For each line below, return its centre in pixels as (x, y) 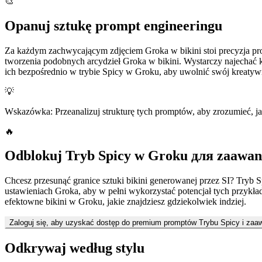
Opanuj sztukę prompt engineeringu (113, 25)
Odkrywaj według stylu (75, 248)
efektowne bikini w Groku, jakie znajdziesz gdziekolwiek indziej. (125, 202)
